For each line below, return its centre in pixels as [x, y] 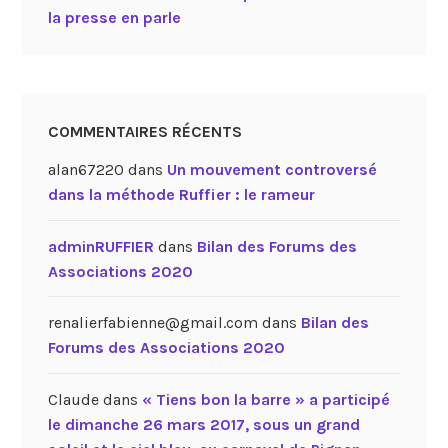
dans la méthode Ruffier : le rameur [181, 194]
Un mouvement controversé [271, 169]
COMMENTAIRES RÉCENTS [144, 132]
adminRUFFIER [100, 246]
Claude [73, 399]
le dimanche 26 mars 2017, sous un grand [203, 424]
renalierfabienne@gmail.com [152, 323]
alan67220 [85, 169]
